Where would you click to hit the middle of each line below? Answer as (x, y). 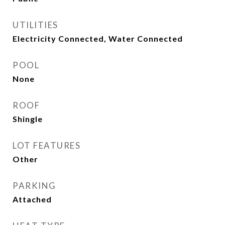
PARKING (34, 186)
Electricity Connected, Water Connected (98, 38)
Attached (32, 199)
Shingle (28, 119)
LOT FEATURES (46, 145)
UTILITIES (35, 25)
